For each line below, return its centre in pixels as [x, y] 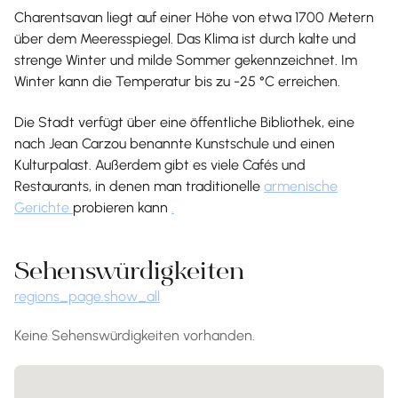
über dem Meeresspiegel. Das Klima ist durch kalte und [185, 38]
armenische [301, 186]
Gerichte [44, 207]
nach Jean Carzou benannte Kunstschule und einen [175, 143]
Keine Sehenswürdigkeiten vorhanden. [135, 335]
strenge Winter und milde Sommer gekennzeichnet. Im [186, 60]
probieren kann [122, 207]
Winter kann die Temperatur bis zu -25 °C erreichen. [177, 81]
